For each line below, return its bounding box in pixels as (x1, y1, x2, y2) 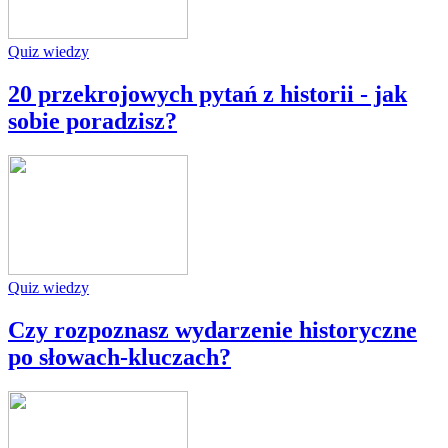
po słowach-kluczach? (8, 343, 231, 370)
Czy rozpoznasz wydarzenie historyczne (8, 316, 417, 343)
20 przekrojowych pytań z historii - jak (8, 81, 407, 108)
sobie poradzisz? (8, 108, 177, 135)
